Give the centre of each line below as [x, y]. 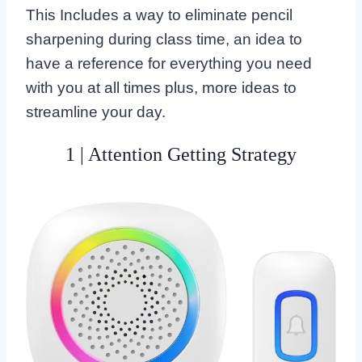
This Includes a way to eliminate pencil [159, 15]
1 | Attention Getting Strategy [181, 155]
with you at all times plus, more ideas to [161, 88]
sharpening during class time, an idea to [164, 40]
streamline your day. [96, 112]
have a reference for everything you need [169, 64]
